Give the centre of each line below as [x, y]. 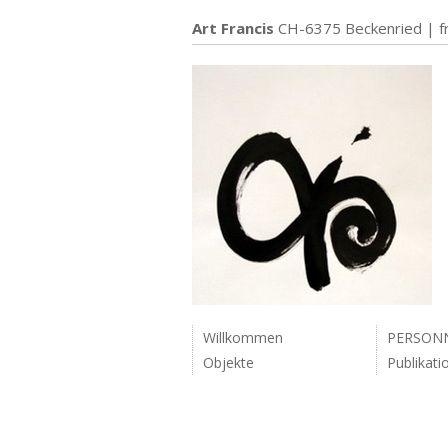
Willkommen [243, 337]
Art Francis [233, 28]
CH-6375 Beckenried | [356, 28]
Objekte [228, 362]
